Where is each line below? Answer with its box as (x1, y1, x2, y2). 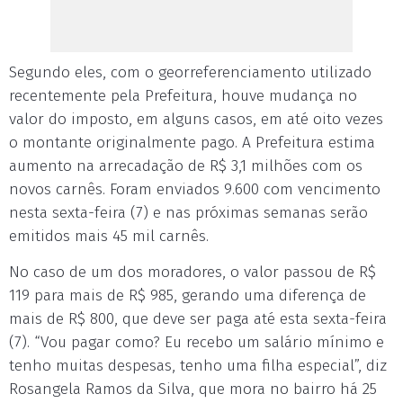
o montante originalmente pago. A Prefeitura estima (9, 132, 375, 152)
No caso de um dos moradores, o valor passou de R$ (9, 262, 376, 282)
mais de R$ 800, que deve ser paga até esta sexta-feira (9, 309, 387, 328)
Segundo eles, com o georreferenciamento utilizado (9, 62, 372, 82)
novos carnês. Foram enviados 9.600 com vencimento (9, 179, 381, 199)
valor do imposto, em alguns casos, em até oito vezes (9, 109, 383, 129)
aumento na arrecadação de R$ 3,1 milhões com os (9, 156, 363, 175)
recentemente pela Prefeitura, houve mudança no (9, 85, 357, 105)
